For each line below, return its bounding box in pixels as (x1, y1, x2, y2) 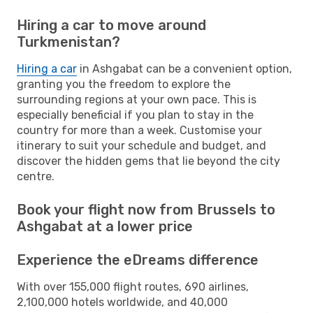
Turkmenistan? (17, 33, 120, 50)
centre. (17, 169, 54, 183)
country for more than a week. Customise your (17, 123, 262, 137)
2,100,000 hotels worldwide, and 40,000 (17, 295, 228, 309)
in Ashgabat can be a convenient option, (77, 61, 292, 75)
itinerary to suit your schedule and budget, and (17, 138, 266, 152)
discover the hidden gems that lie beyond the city (17, 154, 280, 168)
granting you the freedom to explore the (17, 77, 231, 91)
